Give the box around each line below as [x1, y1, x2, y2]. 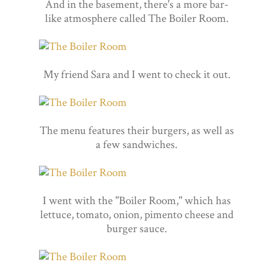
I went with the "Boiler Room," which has [42, 193, 231, 208]
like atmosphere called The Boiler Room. [44, 10, 229, 26]
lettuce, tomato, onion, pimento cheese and [40, 207, 233, 222]
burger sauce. [106, 221, 167, 236]
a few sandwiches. [96, 136, 177, 152]
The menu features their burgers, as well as [39, 122, 234, 138]
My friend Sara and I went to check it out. [43, 66, 230, 82]
